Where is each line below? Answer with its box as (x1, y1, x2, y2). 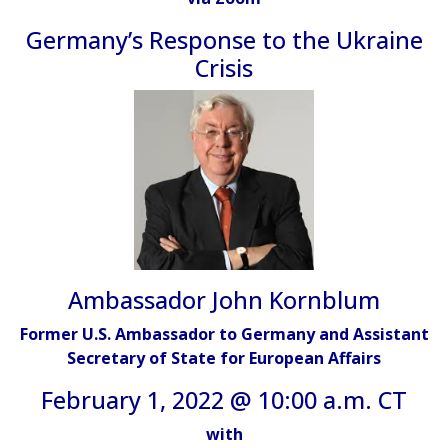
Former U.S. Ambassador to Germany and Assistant (19, 322, 429, 345)
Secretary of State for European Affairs (67, 346, 381, 369)
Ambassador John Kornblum (68, 283, 380, 316)
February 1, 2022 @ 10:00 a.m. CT (41, 383, 407, 416)
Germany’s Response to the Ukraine (25, 23, 423, 56)
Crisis (195, 51, 253, 84)
